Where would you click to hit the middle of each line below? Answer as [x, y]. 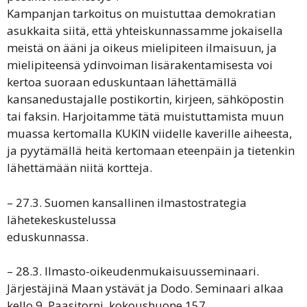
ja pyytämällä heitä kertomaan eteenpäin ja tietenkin [151, 150]
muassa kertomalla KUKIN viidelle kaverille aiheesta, [149, 133]
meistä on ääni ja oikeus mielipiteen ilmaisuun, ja [142, 48]
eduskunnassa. [48, 236]
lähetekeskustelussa [62, 219]
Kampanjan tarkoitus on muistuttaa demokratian [141, 13]
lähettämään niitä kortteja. [79, 168]
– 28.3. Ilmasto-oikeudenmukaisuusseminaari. [133, 271]
